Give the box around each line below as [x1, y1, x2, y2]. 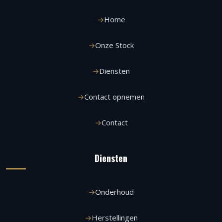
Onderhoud [95, 186, 134, 197]
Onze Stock [95, 40, 134, 50]
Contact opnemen [84, 91, 145, 102]
